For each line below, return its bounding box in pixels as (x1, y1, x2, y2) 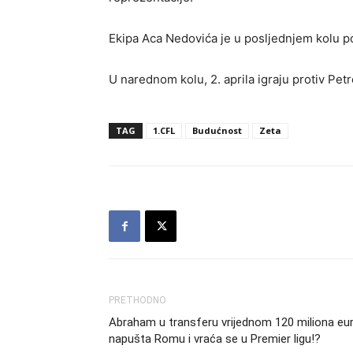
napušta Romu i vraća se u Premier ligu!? (109, 332, 321, 346)
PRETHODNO (109, 295, 166, 306)
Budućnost (192, 124, 242, 136)
